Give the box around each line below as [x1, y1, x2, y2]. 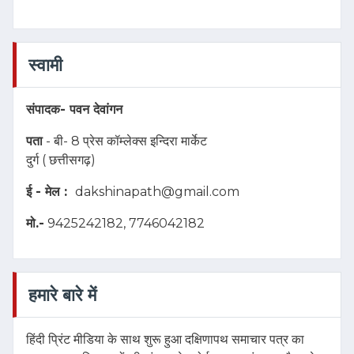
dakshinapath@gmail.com [75, 183, 239, 199]
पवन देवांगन [70, 101, 126, 117]
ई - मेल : [26, 183, 75, 199]
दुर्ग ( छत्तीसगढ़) [26, 152, 96, 168]
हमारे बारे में [28, 284, 96, 305]
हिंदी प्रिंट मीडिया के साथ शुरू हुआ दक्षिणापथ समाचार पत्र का [26, 331, 304, 347]
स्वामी [28, 54, 62, 75]
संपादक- [26, 101, 70, 117]
